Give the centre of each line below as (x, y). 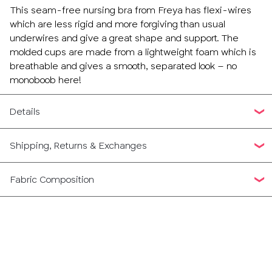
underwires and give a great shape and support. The (124, 38)
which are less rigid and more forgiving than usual (117, 24)
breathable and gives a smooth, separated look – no (123, 66)
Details (25, 111)
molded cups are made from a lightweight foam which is (133, 52)
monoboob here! (46, 80)
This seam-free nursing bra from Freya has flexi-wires (131, 10)
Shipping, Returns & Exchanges (78, 145)
